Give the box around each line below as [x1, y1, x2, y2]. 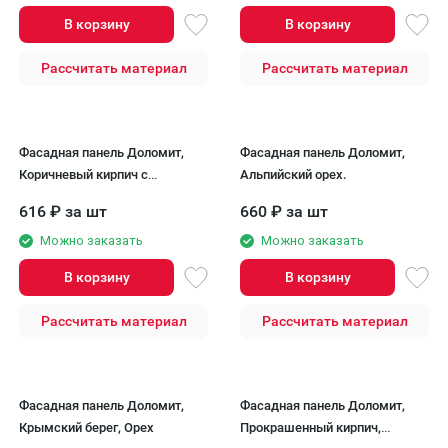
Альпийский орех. [240, 167, 347, 182]
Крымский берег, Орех [19, 420, 154, 435]
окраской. [19, 189, 79, 204]
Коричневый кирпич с [19, 167, 148, 182]
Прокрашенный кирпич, [240, 420, 381, 435]
